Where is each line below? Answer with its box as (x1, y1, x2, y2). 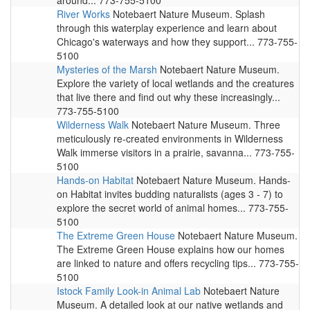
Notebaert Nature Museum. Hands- (134, 173, 291, 187)
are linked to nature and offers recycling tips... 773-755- (57, 256, 299, 270)
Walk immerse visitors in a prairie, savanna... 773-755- (57, 145, 295, 159)
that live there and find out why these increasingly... (57, 90, 280, 104)
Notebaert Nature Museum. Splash (110, 7, 265, 21)
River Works (57, 7, 110, 21)
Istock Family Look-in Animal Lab (57, 284, 201, 298)
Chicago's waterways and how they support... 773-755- (57, 35, 298, 48)
